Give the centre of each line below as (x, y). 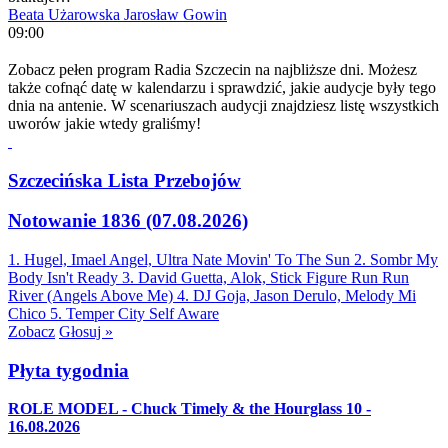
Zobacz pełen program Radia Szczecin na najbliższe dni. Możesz (212, 69)
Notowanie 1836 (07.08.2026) (128, 221)
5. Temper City (97, 313)
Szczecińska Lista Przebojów (124, 180)
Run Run (380, 277)
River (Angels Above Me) (90, 295)
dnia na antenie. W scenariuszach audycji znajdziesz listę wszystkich (223, 105)
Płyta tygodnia (68, 370)
